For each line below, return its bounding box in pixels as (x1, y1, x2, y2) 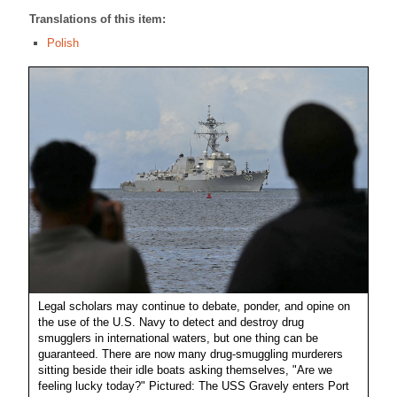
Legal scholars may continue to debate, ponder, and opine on (38, 300, 350, 314)
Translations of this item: (29, 12, 166, 27)
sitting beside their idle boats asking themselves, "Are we (38, 363, 332, 378)
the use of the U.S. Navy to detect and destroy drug (38, 315, 304, 330)
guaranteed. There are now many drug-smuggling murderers (38, 347, 343, 362)
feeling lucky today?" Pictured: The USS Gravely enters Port (38, 379, 349, 393)
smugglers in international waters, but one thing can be (38, 331, 318, 346)
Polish (47, 36, 79, 51)
